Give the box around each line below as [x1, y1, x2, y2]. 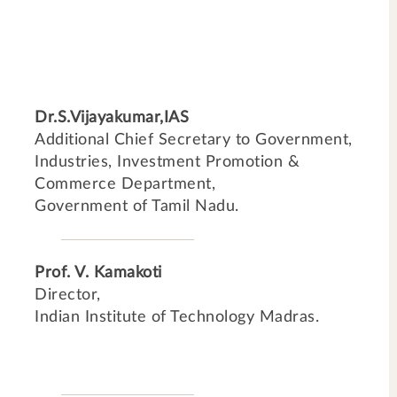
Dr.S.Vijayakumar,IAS [35, 110, 189, 126]
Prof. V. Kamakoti [35, 265, 162, 281]
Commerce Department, [35, 176, 215, 192]
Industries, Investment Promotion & [35, 154, 300, 170]
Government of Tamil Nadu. [35, 198, 239, 214]
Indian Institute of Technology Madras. [35, 309, 319, 325]
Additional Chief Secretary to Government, [35, 132, 353, 148]
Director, [35, 287, 101, 303]
